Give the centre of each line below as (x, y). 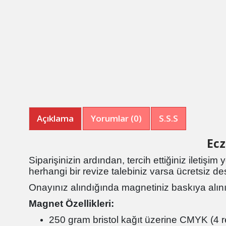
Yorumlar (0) (116, 119)
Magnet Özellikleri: (71, 204)
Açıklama (55, 119)
